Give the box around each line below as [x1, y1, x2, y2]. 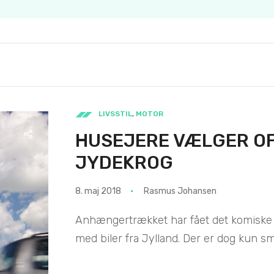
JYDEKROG [75, 152, 173, 174]
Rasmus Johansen [144, 186, 217, 197]
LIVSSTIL [98, 109, 132, 119]
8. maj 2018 [75, 186, 121, 197]
